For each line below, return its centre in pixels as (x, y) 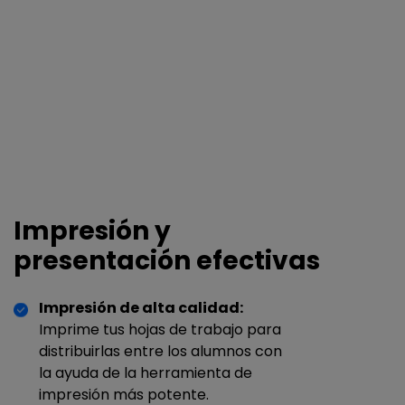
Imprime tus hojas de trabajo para (160, 329)
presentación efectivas (167, 260)
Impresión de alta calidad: (141, 307)
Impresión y (93, 231)
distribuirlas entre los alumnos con (161, 351)
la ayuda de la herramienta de (146, 372)
